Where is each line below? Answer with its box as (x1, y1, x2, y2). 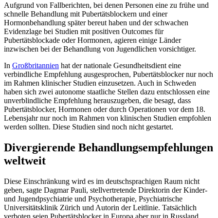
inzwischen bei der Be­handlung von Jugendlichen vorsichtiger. (4, 44, 196, 53)
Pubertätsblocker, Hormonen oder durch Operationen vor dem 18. (4, 105, 205, 113)
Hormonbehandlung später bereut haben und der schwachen (4, 18, 188, 27)
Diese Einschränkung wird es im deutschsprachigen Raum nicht (4, 177, 200, 185)
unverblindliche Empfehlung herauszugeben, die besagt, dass (4, 96, 191, 105)
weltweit (4, 154, 46, 167)
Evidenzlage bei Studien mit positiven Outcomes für (4, 27, 163, 36)
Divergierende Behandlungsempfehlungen (4, 141, 213, 154)
